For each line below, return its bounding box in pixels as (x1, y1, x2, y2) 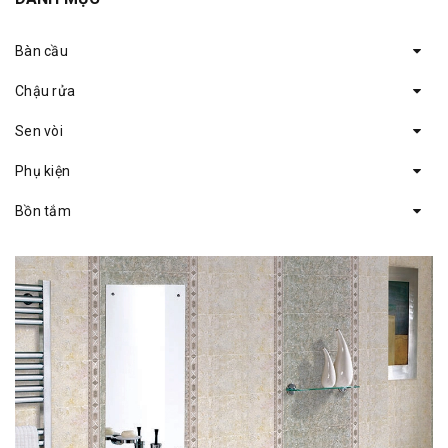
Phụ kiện (15, 162, 70, 179)
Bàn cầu (15, 42, 68, 59)
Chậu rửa (15, 82, 75, 99)
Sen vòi (15, 122, 63, 139)
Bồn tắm (15, 202, 71, 219)
